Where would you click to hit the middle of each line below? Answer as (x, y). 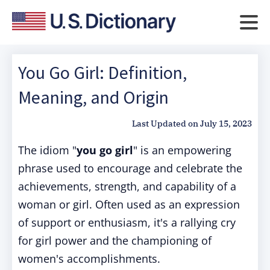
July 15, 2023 (226, 124)
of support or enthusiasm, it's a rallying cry (127, 222)
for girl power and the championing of (115, 240)
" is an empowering (182, 150)
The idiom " (47, 150)
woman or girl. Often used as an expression (129, 204)
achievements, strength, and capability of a (127, 186)
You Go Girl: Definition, (102, 72)
